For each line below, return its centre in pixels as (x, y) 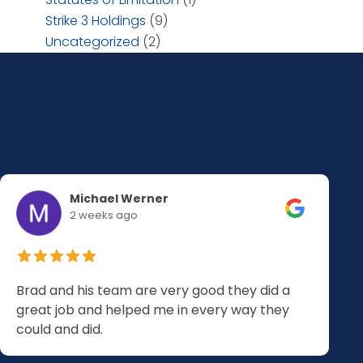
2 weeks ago (103, 215)
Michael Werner (119, 199)
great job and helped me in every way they (152, 310)
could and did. (59, 329)
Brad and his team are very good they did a (153, 290)
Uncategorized (92, 42)
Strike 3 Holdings (96, 21)
